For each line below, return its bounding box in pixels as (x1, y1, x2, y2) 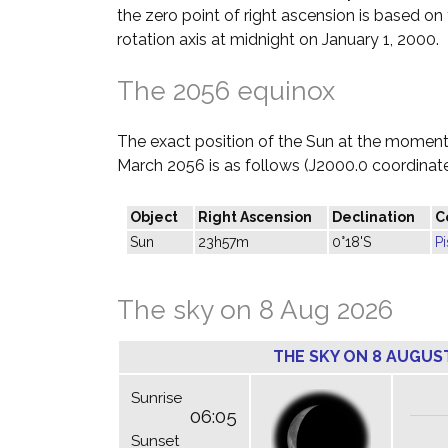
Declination (332, 209, 415, 226)
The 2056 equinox (117, 76, 335, 107)
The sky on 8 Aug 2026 (117, 295, 393, 326)
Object (130, 209, 178, 226)
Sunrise (131, 389, 182, 408)
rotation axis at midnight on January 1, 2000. (117, 30, 439, 50)
